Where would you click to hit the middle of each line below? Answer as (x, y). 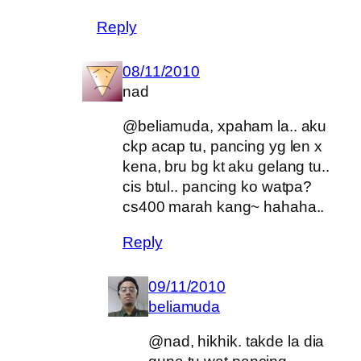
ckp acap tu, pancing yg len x (223, 147)
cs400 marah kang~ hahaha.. (224, 207)
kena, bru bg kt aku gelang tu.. (226, 167)
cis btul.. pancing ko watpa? (218, 187)
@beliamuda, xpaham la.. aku (225, 127)
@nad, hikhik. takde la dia (237, 342)
